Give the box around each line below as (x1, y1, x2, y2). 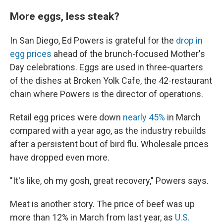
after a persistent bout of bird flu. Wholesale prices (10, 139, 209, 149)
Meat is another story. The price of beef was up (10, 199, 195, 209)
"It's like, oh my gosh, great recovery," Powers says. (10, 175, 209, 186)
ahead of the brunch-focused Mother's (52, 49, 205, 59)
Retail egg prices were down (10, 112, 123, 122)
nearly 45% (123, 112, 165, 122)
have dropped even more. (10, 152, 110, 163)
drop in (176, 35, 203, 46)
